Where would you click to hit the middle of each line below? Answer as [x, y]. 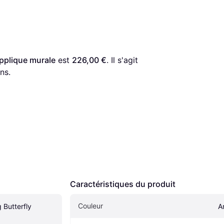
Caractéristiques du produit [123, 184]
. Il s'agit [122, 60]
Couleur [90, 205]
